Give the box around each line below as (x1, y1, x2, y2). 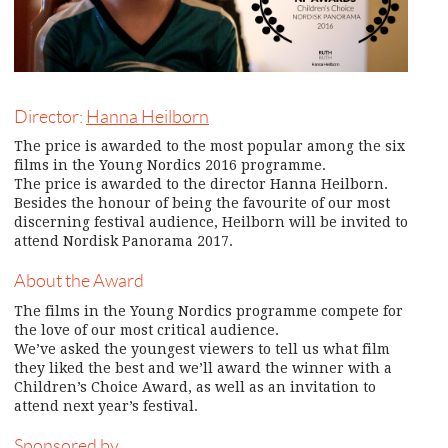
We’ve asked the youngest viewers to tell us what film (14, 340, 390, 357)
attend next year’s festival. (14, 397, 198, 414)
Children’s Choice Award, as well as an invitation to (14, 378, 376, 395)
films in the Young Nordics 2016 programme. (14, 157, 326, 174)
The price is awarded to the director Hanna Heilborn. (14, 176, 388, 193)
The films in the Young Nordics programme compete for (14, 302, 403, 319)
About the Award (14, 271, 144, 292)
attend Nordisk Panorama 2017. (14, 233, 233, 250)
